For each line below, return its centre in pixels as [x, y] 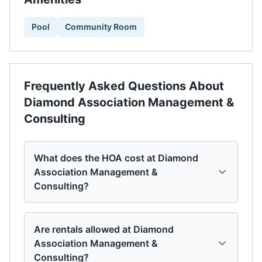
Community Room [101, 27]
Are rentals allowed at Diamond [104, 229]
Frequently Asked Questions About [124, 86]
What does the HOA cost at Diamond [116, 158]
